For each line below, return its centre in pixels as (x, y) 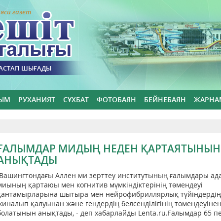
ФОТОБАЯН (116, 99)
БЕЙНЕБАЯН (165, 99)
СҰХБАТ (76, 99)
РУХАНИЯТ (37, 99)
